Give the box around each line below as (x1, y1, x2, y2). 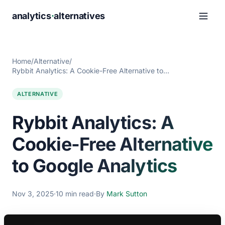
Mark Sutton (106, 189, 147, 198)
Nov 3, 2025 (12, 189, 54, 198)
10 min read (56, 189, 94, 198)
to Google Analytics (12, 155, 177, 177)
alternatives (54, 11, 105, 21)
